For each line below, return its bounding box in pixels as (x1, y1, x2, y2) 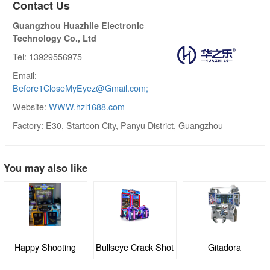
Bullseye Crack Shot (6, 241, 84, 254)
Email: (13, 69, 37, 81)
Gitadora (118, 241, 152, 254)
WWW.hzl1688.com (49, 100, 125, 113)
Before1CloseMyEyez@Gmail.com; (13, 81, 148, 94)
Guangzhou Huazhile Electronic (13, 19, 144, 31)
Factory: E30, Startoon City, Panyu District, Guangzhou (13, 119, 223, 131)
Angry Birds (202, 241, 248, 254)
